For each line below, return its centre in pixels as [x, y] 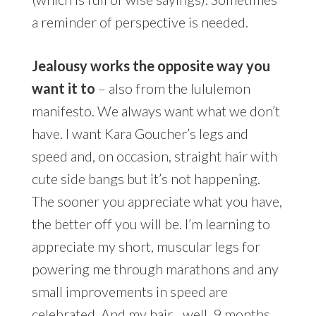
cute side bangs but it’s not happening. [146, 178]
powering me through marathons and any [155, 268]
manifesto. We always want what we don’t [156, 110]
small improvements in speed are [129, 291]
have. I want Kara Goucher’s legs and [140, 133]
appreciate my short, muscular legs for [146, 246]
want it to [63, 88]
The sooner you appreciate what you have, [157, 201]
